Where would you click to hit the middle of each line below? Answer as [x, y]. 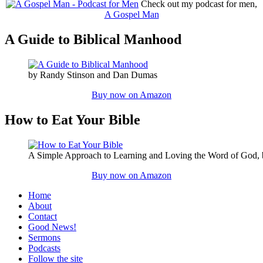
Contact [43, 216]
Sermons [44, 237]
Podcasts [44, 248]
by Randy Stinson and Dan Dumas [93, 75]
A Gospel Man [131, 15]
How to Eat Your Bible [73, 119]
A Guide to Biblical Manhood [93, 39]
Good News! [52, 227]
